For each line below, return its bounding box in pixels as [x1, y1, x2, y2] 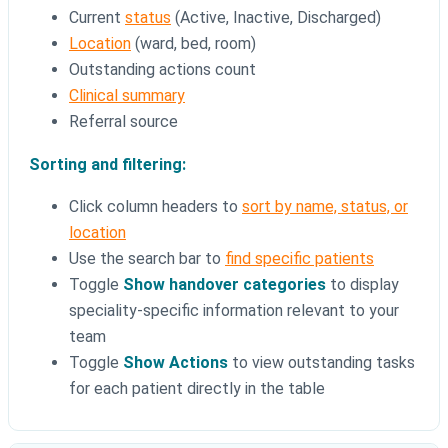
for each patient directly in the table [69, 379, 325, 399]
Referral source [69, 112, 178, 132]
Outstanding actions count [69, 60, 256, 80]
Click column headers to [69, 197, 242, 217]
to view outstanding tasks [228, 353, 415, 373]
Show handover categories [123, 275, 326, 295]
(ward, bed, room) [131, 34, 256, 54]
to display [326, 275, 399, 295]
